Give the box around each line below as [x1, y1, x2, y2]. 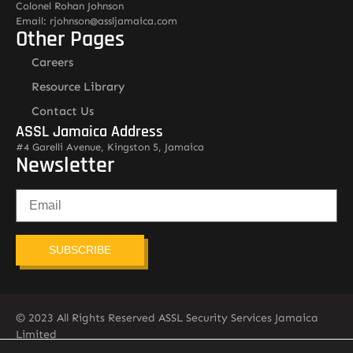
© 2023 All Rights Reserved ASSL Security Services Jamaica [16, 310, 318, 325]
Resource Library [32, 79, 125, 94]
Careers [32, 54, 73, 69]
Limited [16, 327, 57, 341]
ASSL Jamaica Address [16, 121, 163, 142]
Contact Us [32, 103, 94, 118]
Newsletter [16, 150, 114, 180]
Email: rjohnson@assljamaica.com [16, 14, 177, 27]
